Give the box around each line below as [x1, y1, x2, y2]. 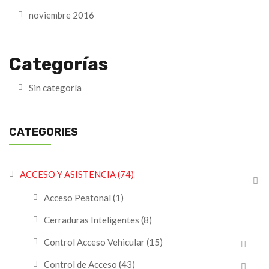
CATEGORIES [9, 125, 78, 139]
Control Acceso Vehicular [44, 236, 145, 247]
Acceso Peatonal [44, 192, 111, 203]
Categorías [9, 53, 108, 75]
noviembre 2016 [29, 10, 94, 20]
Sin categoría [29, 82, 82, 93]
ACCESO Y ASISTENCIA [20, 168, 116, 180]
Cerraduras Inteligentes [44, 214, 139, 225]
